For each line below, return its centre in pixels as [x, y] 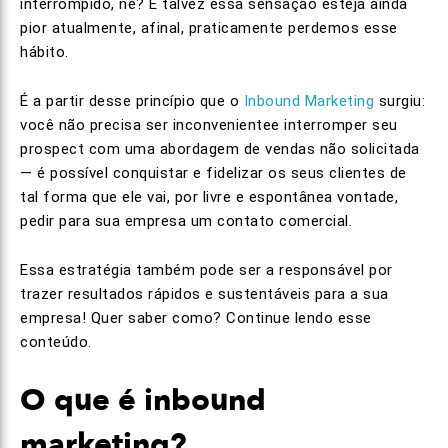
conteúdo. [56, 342]
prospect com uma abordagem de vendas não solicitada [220, 149]
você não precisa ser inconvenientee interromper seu [209, 125]
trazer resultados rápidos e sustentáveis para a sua [204, 294]
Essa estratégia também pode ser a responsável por [206, 270]
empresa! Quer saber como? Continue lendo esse [196, 318]
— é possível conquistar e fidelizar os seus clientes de [213, 173]
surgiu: [399, 101]
